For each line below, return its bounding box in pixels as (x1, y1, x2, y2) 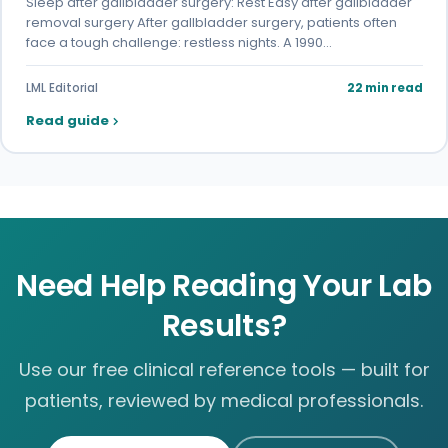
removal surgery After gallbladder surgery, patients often (25, 13, 397, 33)
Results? (161, 304, 287, 347)
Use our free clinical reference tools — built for (18, 356, 430, 382)
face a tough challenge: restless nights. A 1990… (25, 33, 332, 53)
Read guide (25, 111, 109, 131)
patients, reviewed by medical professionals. (25, 387, 423, 413)
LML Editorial (25, 80, 98, 97)
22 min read (346, 80, 423, 97)
